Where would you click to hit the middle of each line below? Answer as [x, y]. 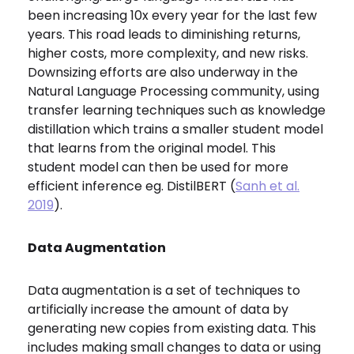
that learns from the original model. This [152, 148]
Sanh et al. [267, 186]
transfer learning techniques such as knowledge [177, 110]
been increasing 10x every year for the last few [172, 15]
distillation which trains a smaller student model [175, 129]
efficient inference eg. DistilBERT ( [132, 186]
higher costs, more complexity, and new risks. [168, 53]
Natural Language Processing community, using [173, 91]
